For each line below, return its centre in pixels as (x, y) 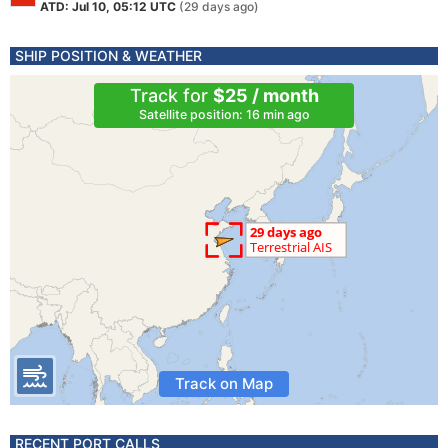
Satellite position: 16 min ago (224, 114)
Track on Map (224, 383)
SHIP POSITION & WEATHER (108, 55)
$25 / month (265, 95)
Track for (171, 95)
